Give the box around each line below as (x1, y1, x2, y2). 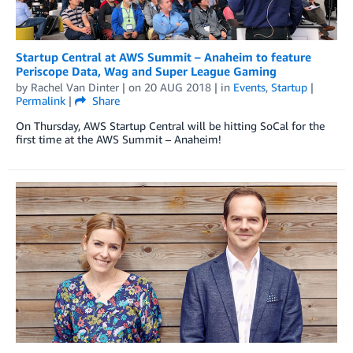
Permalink (16, 94, 65, 108)
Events (233, 80, 266, 95)
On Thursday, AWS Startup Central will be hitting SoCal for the (16, 119, 325, 133)
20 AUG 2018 (144, 80, 211, 95)
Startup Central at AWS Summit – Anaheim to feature (16, 50, 311, 65)
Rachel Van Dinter (31, 80, 119, 95)
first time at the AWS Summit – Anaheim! (16, 132, 221, 147)
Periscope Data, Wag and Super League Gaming (16, 64, 277, 79)
